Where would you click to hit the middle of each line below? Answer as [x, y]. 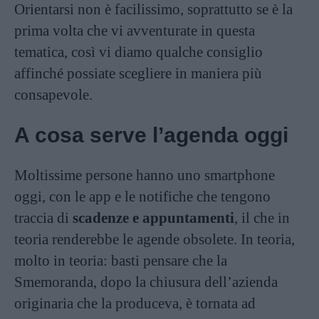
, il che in [262, 218]
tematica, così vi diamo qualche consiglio [138, 52]
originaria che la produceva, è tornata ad [135, 303]
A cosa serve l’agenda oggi [151, 135]
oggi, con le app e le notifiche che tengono [142, 197]
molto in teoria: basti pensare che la [121, 261]
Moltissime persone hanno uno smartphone [145, 175]
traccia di [43, 218]
